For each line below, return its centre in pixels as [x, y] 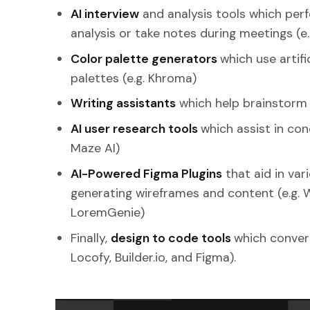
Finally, [91, 238]
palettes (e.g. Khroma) [134, 78]
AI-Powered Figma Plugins [147, 174]
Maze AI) [95, 148]
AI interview [105, 13]
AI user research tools [136, 129]
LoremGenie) [108, 213]
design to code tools [173, 238]
